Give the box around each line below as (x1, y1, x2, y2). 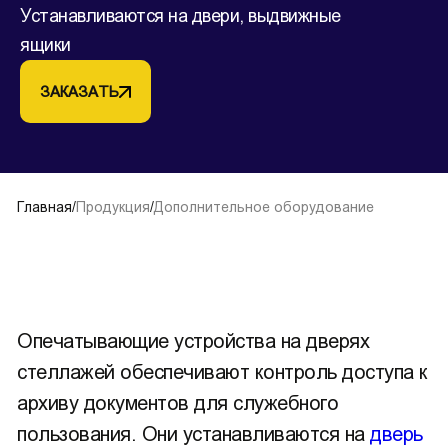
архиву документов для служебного (17, 392, 338, 414)
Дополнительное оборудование (154, 199, 374, 215)
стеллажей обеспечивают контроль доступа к (17, 361, 428, 383)
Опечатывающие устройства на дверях (17, 330, 369, 352)
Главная (17, 199, 72, 215)
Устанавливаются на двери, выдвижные (20, 6, 341, 26)
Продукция (76, 199, 150, 215)
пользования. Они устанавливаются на (17, 423, 370, 445)
